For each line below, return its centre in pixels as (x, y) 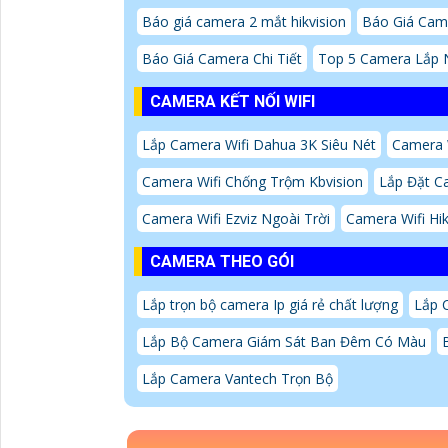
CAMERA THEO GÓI (222, 261)
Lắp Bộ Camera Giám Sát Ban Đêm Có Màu (284, 341)
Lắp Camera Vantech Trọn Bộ (237, 378)
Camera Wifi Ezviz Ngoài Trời (236, 218)
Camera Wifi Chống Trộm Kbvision (252, 181)
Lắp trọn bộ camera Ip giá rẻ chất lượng (270, 304)
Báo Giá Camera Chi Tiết (222, 58)
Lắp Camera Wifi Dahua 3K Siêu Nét (259, 144)
